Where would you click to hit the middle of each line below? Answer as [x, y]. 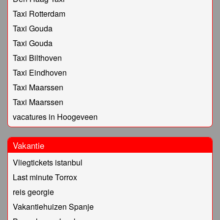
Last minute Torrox [45, 177]
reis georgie [33, 192]
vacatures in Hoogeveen [55, 117]
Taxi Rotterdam [39, 14]
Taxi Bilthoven [37, 58]
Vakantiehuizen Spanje [53, 207]
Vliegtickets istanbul [48, 163]
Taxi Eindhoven [40, 73]
